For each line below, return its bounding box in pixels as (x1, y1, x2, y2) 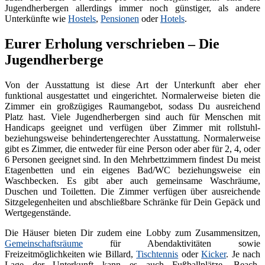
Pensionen (101, 14, 139, 24)
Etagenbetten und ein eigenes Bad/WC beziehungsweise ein (5, 165, 260, 176)
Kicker (201, 249, 227, 260)
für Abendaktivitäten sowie (83, 238, 260, 249)
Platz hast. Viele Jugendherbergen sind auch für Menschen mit (5, 112, 260, 122)
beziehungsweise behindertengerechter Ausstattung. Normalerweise (5, 133, 260, 144)
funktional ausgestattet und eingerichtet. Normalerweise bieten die (5, 91, 260, 101)
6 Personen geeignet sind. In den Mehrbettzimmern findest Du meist (5, 154, 260, 165)
